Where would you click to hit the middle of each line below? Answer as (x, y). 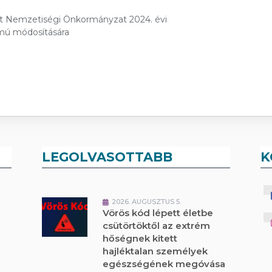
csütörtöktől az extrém (157, 226)
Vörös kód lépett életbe (158, 213)
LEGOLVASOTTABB (107, 157)
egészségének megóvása (164, 264)
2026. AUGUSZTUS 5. (147, 202)
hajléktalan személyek (155, 251)
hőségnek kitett (140, 238)
